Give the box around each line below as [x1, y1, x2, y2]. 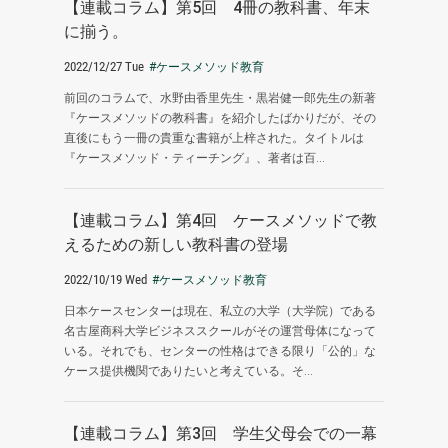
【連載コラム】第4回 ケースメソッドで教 [64, 211, 377, 230]
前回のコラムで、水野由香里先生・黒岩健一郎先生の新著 [64, 91, 376, 105]
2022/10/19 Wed [64, 272, 147, 287]
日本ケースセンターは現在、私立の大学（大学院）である [64, 304, 376, 318]
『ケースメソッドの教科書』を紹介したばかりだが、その [64, 111, 376, 125]
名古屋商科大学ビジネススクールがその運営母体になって [64, 324, 376, 338]
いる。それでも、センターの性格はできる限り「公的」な [64, 344, 376, 358]
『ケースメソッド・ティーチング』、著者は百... [64, 151, 325, 165]
